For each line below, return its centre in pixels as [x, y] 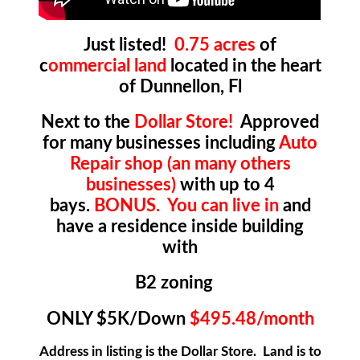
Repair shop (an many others [180, 164]
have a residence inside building [180, 227]
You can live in [223, 206]
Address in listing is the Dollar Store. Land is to [180, 351]
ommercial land [107, 65]
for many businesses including [161, 143]
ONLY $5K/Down [116, 319]
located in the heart [243, 65]
